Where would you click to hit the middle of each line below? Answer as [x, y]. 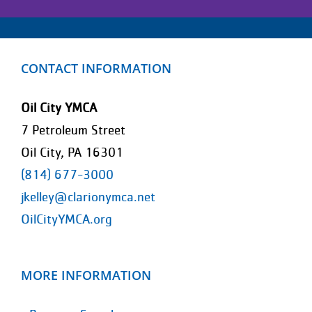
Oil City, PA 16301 [72, 153]
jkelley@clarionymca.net [88, 197]
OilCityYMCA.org [67, 219]
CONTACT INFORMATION [96, 68]
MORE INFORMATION [86, 275]
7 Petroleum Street [73, 130]
